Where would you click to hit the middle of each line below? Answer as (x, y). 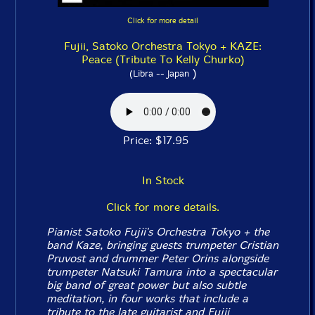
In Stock (163, 180)
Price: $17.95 (163, 140)
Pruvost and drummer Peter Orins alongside (158, 258)
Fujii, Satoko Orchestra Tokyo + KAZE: (163, 46)
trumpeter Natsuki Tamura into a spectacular (162, 271)
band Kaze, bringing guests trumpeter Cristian (163, 245)
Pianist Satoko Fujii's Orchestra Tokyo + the (158, 231)
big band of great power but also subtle (147, 285)
